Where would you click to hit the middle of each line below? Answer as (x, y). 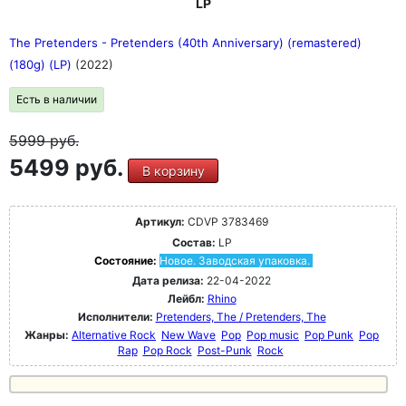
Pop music (273, 335)
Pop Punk (329, 335)
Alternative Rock (114, 335)
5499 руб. (68, 168)
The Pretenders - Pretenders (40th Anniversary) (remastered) (185, 43)
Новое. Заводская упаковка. (234, 261)
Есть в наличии (57, 100)
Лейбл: (186, 299)
